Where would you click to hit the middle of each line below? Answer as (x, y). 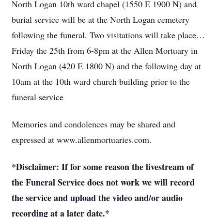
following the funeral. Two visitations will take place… (108, 35)
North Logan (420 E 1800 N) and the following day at (106, 66)
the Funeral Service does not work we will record (103, 182)
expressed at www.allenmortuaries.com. (82, 139)
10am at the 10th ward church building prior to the (101, 81)
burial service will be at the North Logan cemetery (101, 19)
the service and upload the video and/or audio (97, 198)
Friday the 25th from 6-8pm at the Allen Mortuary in (105, 50)
